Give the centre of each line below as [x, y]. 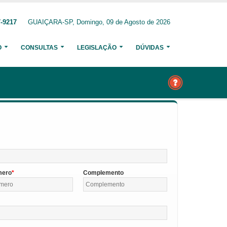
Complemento [103, 173]
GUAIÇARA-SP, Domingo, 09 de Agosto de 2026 [99, 22]
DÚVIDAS [150, 48]
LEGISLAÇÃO [97, 48]
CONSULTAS [39, 48]
